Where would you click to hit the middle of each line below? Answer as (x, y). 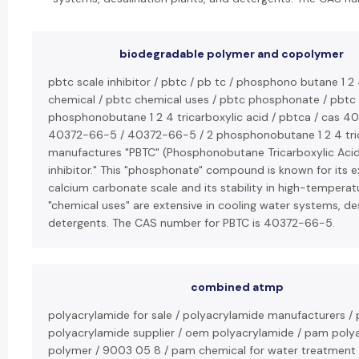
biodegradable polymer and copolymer (232, 54)
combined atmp (237, 287)
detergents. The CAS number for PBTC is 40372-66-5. (192, 223)
